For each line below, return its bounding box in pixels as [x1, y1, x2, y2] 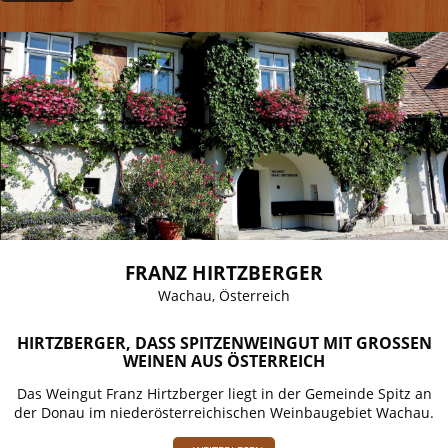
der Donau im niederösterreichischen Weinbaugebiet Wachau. [14, 403, 434, 423]
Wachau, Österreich [158, 286, 290, 306]
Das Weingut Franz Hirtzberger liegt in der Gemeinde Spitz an [16, 384, 432, 404]
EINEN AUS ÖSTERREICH [123, 350, 313, 373]
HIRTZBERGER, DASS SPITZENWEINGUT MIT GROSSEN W [16, 332, 432, 355]
